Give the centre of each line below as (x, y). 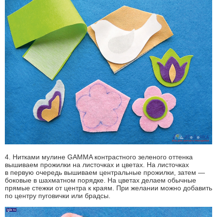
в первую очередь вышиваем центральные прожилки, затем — (105, 172)
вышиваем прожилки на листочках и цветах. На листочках (97, 164)
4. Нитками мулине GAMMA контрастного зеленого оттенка (99, 157)
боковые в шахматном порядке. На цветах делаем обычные (101, 180)
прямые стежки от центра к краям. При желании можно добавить (108, 188)
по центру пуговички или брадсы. (58, 195)
